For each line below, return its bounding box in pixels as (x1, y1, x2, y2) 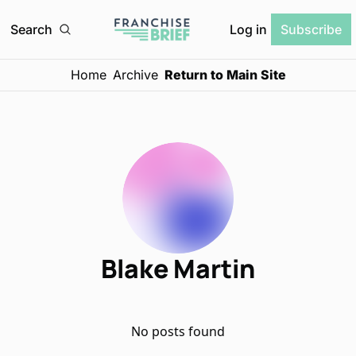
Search (10, 21, 52, 37)
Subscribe (281, 21, 342, 37)
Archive (112, 67, 158, 83)
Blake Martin (101, 251, 255, 286)
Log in (230, 21, 267, 37)
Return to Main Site (164, 67, 286, 83)
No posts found (131, 323, 225, 340)
